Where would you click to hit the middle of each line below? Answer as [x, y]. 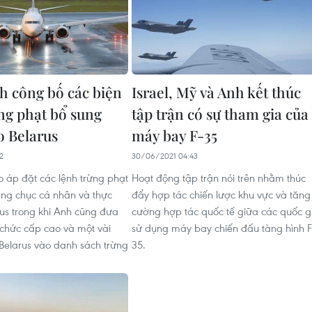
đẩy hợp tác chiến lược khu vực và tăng [221, 194]
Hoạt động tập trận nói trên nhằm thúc [219, 178]
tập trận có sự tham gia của [220, 114]
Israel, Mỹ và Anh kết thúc [216, 92]
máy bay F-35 [174, 135]
